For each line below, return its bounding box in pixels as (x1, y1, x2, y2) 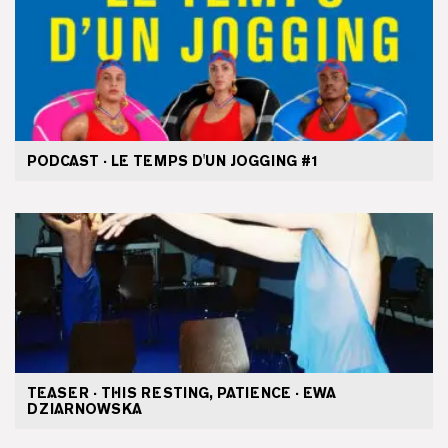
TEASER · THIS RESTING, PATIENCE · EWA (27, 385, 336, 402)
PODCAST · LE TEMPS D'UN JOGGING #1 (27, 153, 319, 170)
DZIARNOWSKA (27, 401, 142, 418)
